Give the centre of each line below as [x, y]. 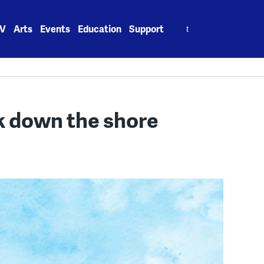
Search [187, 22]
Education [100, 29]
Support [147, 29]
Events [55, 29]
